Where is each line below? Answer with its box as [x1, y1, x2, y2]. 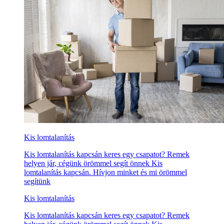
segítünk [24, 177, 50, 186]
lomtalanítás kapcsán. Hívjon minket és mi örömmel [24, 168, 187, 177]
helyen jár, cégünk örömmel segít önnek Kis [24, 159, 162, 168]
